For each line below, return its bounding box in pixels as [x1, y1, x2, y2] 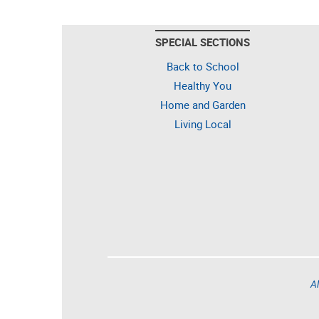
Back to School [166, 59, 239, 73]
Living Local [174, 117, 231, 131]
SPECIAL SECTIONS [155, 35, 250, 49]
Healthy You [174, 78, 231, 93]
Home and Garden [159, 98, 246, 112]
